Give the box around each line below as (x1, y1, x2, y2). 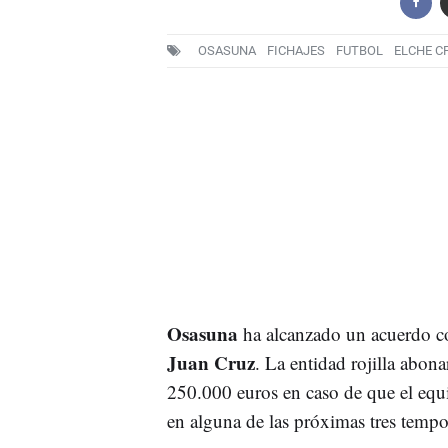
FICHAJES (266, 43, 325, 59)
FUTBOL (335, 43, 383, 59)
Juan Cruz (166, 348, 255, 376)
